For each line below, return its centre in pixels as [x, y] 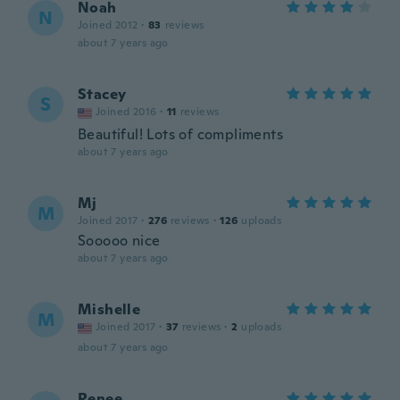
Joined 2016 [126, 112]
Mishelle [109, 309]
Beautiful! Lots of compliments [180, 134]
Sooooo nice [119, 241]
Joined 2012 [108, 25]
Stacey [102, 94]
